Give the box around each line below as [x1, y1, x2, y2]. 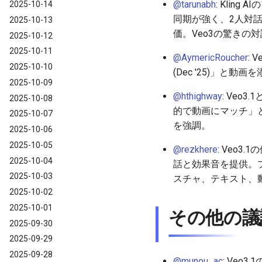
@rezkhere [173, 144, 218, 156]
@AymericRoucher [173, 52, 248, 64]
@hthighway [173, 91, 222, 102]
